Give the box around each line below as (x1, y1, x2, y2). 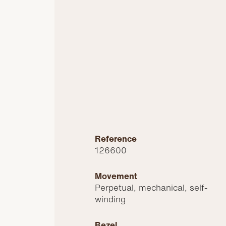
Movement (95, 169, 138, 183)
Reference (95, 132, 137, 145)
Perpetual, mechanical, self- (95, 181, 208, 194)
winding (95, 193, 126, 206)
